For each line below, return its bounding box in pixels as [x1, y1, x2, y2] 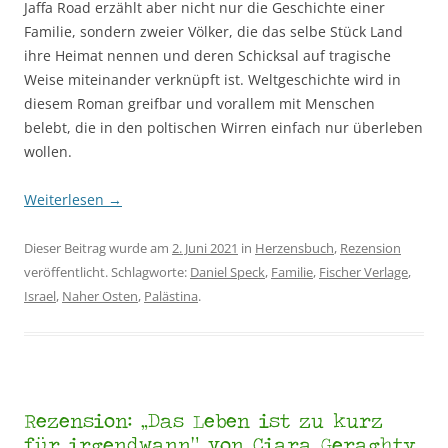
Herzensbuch [255, 238, 334, 257]
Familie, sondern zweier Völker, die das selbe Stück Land [24, 21, 403, 41]
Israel [24, 286, 56, 305]
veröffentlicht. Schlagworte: [24, 262, 190, 281]
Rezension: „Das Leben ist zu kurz [24, 406, 383, 433]
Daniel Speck [190, 262, 265, 281]
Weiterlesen [24, 189, 108, 209]
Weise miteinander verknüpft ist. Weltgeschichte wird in [24, 69, 401, 89]
